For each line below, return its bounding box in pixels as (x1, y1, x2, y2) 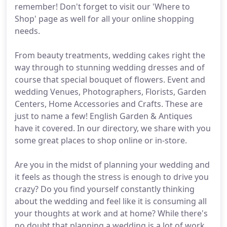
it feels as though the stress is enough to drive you (15, 171, 209, 182)
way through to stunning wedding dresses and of (15, 62, 205, 73)
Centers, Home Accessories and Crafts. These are (15, 98, 203, 109)
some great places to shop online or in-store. (15, 135, 187, 146)
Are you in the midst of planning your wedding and (15, 159, 210, 170)
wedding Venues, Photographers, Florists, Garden (15, 86, 206, 97)
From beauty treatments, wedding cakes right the (15, 50, 205, 61)
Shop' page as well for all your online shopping (15, 13, 194, 24)
